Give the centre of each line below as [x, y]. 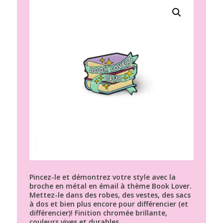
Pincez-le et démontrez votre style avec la [102, 177]
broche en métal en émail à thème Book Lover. [110, 186]
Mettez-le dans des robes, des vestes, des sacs [110, 195]
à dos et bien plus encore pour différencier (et [109, 204]
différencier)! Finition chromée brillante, [98, 213]
